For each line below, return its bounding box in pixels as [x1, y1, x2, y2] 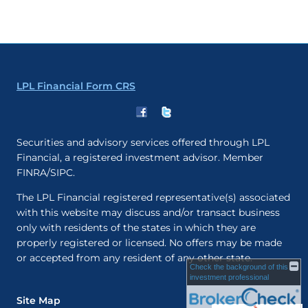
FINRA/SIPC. [16, 166, 78, 179]
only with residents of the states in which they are [16, 221, 256, 234]
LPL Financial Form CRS [16, 80, 135, 93]
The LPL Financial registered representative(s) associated [16, 191, 290, 204]
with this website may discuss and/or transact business [16, 206, 280, 219]
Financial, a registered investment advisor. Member [16, 151, 263, 164]
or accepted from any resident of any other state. [16, 252, 252, 265]
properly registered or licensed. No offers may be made [16, 236, 282, 250]
